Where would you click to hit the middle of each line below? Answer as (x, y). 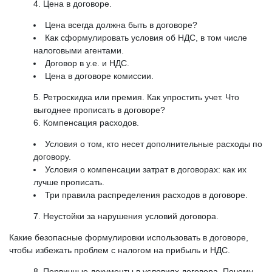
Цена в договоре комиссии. (99, 76)
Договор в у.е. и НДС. (87, 63)
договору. (52, 157)
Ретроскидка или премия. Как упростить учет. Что (141, 97)
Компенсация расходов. (91, 123)
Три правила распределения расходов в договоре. (146, 195)
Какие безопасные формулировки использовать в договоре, (129, 238)
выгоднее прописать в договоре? (99, 110)
